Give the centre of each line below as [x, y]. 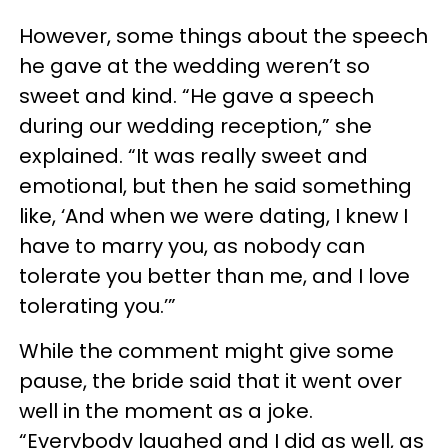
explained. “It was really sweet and [193, 156]
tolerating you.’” [97, 306]
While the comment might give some [206, 351]
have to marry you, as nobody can [192, 246]
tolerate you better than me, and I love [214, 276]
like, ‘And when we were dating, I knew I [213, 216]
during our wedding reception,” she [195, 126]
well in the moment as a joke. [166, 411]
